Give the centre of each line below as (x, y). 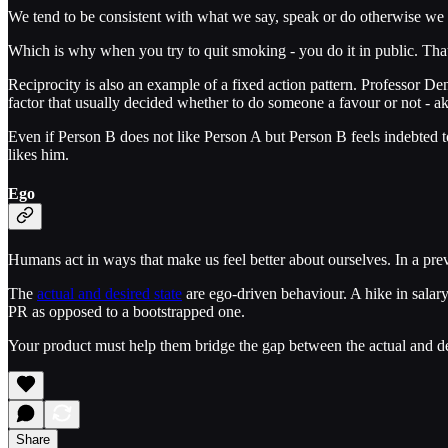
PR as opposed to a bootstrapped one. (126, 312)
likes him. (38, 154)
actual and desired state (109, 294)
